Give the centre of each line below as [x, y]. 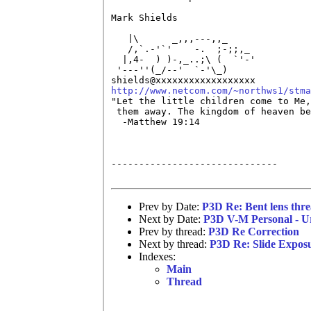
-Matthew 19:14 [155, 121]
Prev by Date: [170, 206]
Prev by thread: [174, 231]
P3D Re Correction [254, 231]
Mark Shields [144, 17]
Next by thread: [174, 244]
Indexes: [157, 256]
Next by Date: [171, 219]
